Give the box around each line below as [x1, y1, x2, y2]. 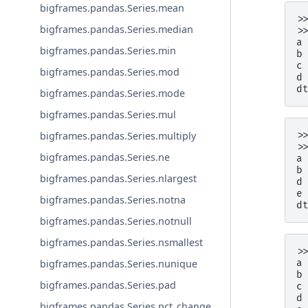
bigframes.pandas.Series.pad [40, 278, 177, 292]
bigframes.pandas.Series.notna [40, 193, 186, 207]
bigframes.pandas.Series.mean [40, 1, 185, 15]
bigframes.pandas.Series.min [40, 44, 177, 58]
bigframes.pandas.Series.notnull [40, 214, 192, 228]
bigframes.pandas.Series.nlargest [40, 172, 197, 186]
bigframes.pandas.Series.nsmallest [40, 236, 203, 250]
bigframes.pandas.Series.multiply [40, 129, 197, 143]
